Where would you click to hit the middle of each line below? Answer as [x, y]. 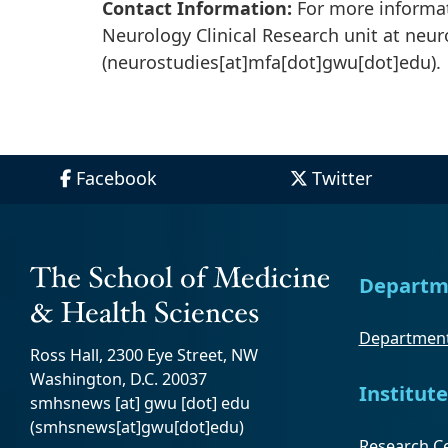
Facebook [117, 177]
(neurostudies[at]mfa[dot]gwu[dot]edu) [269, 61]
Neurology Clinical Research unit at [253, 34]
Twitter [342, 177]
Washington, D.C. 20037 [118, 379]
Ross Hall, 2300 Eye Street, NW [144, 355]
